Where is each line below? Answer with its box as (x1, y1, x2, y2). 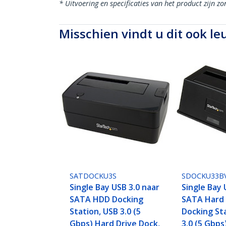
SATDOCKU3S (70, 171, 117, 181)
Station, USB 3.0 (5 (70, 206, 141, 217)
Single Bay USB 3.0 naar (70, 182, 160, 193)
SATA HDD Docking (70, 194, 144, 205)
